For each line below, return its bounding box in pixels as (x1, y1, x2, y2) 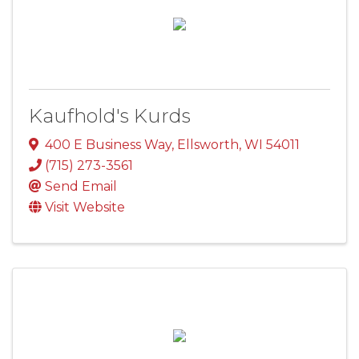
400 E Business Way (45, 137, 171, 153)
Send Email (45, 179, 117, 195)
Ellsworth (177, 137, 239, 153)
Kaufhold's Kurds (29, 104, 191, 128)
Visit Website (45, 200, 125, 216)
